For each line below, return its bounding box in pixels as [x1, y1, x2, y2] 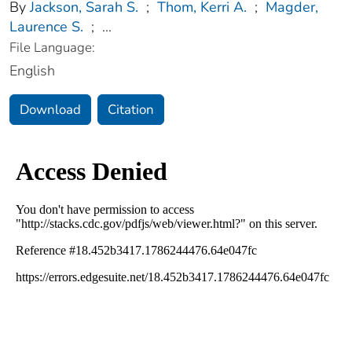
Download [20, 100, 81, 119]
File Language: [9, 38, 95, 57]
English [9, 60, 55, 80]
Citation [108, 100, 154, 119]
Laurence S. [9, 16, 83, 36]
